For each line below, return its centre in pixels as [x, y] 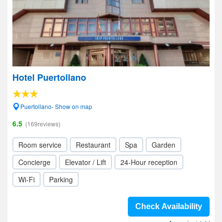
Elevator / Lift [85, 162]
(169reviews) [43, 124]
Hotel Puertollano [49, 77]
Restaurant [93, 145]
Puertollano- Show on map [56, 106]
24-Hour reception [149, 162]
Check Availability [169, 206]
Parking [61, 179]
